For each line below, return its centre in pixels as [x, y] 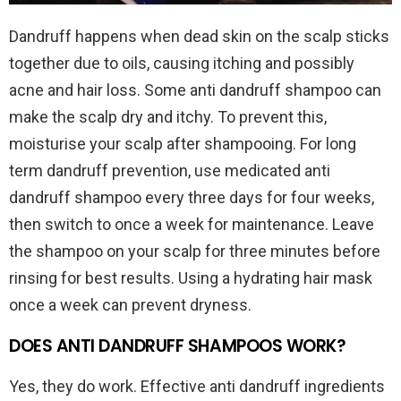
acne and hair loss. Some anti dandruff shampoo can [195, 90]
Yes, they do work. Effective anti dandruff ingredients [197, 387]
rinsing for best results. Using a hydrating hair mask [191, 278]
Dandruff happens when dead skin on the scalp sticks [199, 37]
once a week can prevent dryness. [130, 305]
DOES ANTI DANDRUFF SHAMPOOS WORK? [178, 346]
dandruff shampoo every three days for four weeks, [192, 198]
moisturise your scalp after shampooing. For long [183, 144]
